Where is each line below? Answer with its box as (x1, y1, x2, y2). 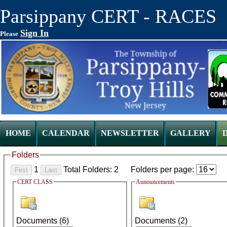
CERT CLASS (17, 178, 53, 185)
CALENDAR (42, 129, 90, 137)
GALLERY (170, 129, 211, 137)
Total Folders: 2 (61, 165, 121, 174)
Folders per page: (131, 165, 196, 174)
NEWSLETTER (101, 129, 159, 137)
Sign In (20, 28, 49, 38)
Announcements (136, 178, 175, 185)
